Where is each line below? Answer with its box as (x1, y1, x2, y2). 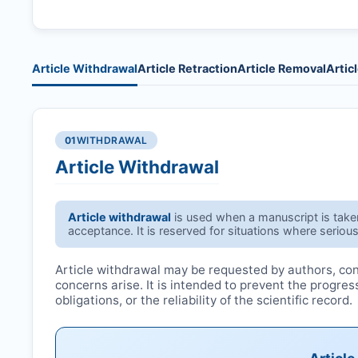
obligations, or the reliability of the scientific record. (55, 292, 352, 308)
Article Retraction (137, 62, 237, 76)
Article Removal (237, 62, 326, 76)
